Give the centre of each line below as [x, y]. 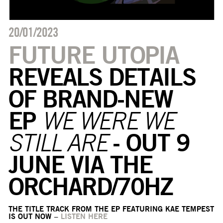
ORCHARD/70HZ [90, 186]
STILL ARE [60, 142]
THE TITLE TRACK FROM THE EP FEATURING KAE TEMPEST [111, 209]
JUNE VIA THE [80, 164]
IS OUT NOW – [34, 216]
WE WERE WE [108, 120]
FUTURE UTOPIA [93, 55]
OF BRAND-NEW [90, 98]
